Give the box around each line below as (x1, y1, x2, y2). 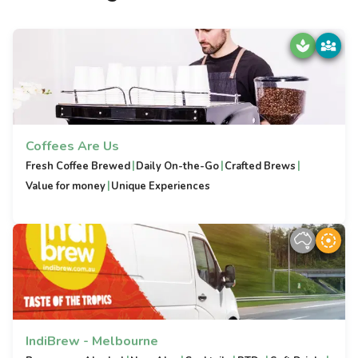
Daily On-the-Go (136, 159, 220, 173)
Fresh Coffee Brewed (26, 159, 130, 173)
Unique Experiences (111, 179, 211, 193)
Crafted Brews (225, 159, 296, 173)
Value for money (26, 179, 105, 193)
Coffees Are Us (26, 137, 119, 155)
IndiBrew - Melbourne (26, 332, 158, 350)
